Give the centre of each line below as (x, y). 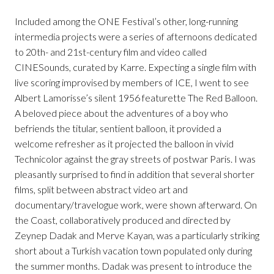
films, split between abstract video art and (101, 190)
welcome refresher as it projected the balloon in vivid (124, 144)
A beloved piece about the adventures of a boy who (121, 113)
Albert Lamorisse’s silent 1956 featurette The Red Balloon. (136, 98)
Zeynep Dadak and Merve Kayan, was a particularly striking (137, 235)
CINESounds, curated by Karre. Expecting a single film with (135, 67)
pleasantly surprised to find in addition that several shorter (135, 174)
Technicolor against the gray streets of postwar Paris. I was (135, 159)
